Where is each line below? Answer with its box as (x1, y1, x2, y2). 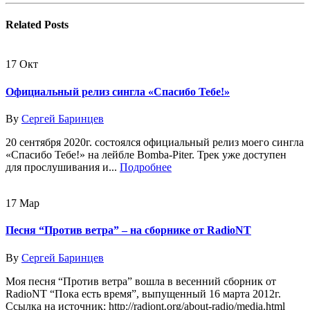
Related (6, 19, 44, 31)
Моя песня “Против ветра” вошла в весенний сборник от (6, 275, 276, 287)
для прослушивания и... (6, 161, 120, 173)
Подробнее (120, 161, 172, 173)
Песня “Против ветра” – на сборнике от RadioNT (6, 224, 251, 237)
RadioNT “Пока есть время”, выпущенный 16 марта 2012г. (6, 287, 281, 300)
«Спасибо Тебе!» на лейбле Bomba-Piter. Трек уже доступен (6, 149, 286, 161)
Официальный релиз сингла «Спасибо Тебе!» (6, 85, 230, 98)
